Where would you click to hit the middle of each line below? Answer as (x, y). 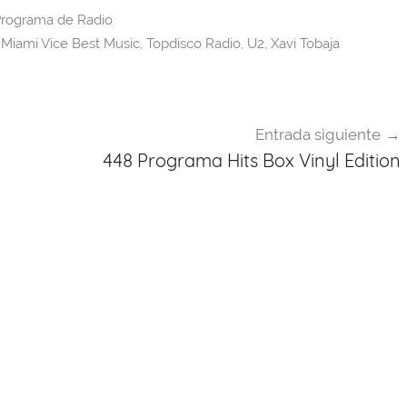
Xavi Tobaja (305, 43)
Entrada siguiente (318, 135)
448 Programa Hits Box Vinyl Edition (251, 161)
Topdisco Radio (193, 43)
